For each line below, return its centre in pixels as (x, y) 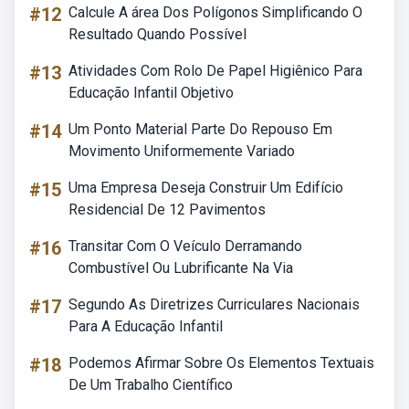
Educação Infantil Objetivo (151, 93)
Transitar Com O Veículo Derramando (185, 246)
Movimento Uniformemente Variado (182, 151)
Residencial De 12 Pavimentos (167, 210)
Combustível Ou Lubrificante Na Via (181, 268)
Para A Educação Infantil (146, 326)
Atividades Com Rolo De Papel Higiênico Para (215, 71)
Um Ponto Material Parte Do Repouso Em (200, 129)
